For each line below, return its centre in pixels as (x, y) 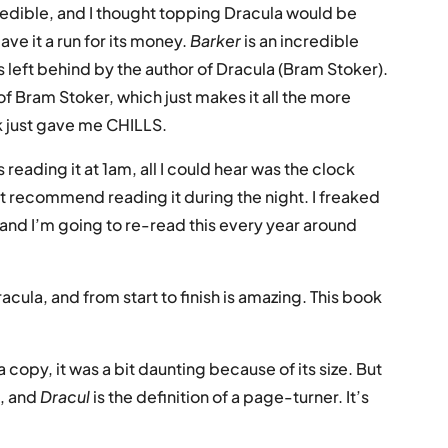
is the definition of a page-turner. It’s (231, 396)
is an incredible (302, 40)
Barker (217, 40)
